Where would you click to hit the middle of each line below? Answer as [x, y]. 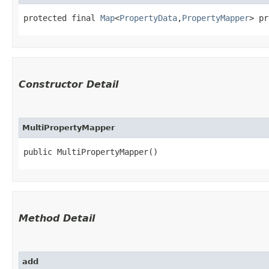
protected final [62, 18]
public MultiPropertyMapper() [91, 152]
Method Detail [57, 218]
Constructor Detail [68, 84]
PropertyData [148, 18]
